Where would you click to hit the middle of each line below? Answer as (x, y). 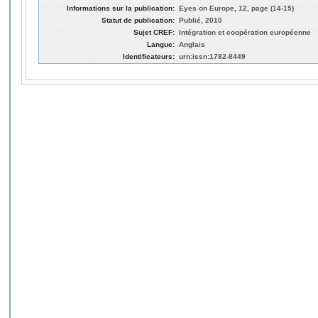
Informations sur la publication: (121, 8)
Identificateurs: (149, 56)
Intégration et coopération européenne (245, 32)
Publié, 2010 (201, 20)
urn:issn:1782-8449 (212, 56)
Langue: (161, 44)
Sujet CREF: (154, 32)
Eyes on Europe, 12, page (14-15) (236, 8)
